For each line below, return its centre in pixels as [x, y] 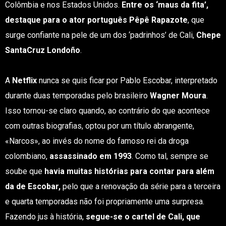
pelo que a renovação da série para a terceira [140, 186]
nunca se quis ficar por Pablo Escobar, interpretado [127, 80]
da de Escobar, [33, 186]
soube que [24, 171]
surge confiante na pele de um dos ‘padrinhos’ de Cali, [99, 35]
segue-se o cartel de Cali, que [143, 217]
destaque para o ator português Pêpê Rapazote [96, 20]
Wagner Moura [177, 96]
